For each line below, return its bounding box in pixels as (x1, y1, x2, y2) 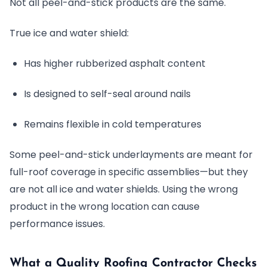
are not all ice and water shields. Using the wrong (10, 182, 238, 196)
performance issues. (10, 217, 105, 231)
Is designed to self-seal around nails (24, 87, 191, 101)
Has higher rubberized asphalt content (24, 57, 206, 70)
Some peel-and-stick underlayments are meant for (10, 148, 253, 162)
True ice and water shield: (10, 26, 129, 40)
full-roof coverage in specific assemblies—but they (10, 165, 248, 179)
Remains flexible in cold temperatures (24, 117, 201, 131)
